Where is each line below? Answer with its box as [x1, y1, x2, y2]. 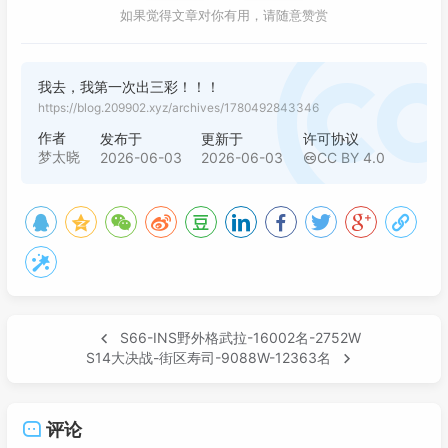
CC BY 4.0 [316, 148, 385, 166]
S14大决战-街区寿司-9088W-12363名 [85, 349, 331, 367]
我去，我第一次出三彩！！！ [38, 78, 220, 96]
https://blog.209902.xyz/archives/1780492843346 [38, 99, 319, 115]
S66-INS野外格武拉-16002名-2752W [119, 329, 361, 347]
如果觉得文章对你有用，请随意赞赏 [120, 8, 328, 24]
